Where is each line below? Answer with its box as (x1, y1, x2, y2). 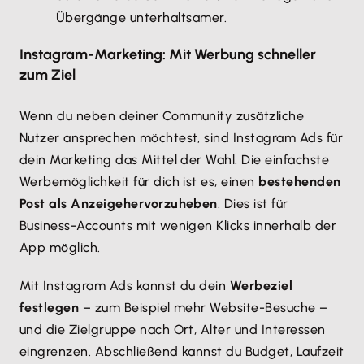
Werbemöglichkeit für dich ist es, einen (19, 174, 259, 189)
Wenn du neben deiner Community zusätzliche (19, 108, 305, 123)
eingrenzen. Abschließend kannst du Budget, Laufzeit (19, 344, 344, 359)
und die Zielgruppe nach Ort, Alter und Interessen (19, 322, 326, 337)
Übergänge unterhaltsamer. (56, 10, 227, 25)
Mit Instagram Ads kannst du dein (19, 278, 230, 293)
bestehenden (258, 174, 341, 189)
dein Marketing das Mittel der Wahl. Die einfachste (19, 152, 330, 167)
